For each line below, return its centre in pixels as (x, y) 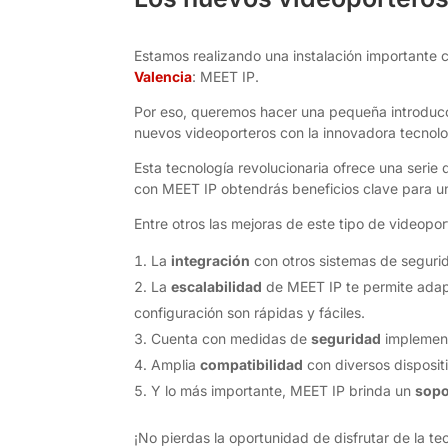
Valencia (163, 77)
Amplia (176, 365)
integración (211, 261)
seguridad (346, 339)
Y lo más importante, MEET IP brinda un (283, 391)
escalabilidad (217, 287)
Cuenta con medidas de (231, 339)
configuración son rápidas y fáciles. (250, 313)
